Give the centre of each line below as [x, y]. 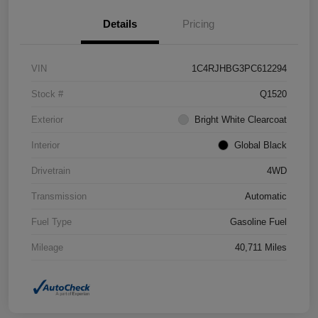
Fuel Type [51, 222]
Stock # [47, 94]
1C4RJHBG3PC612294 [239, 69]
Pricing [198, 24]
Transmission [59, 197]
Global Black [261, 146]
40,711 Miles [261, 248]
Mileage [47, 248]
